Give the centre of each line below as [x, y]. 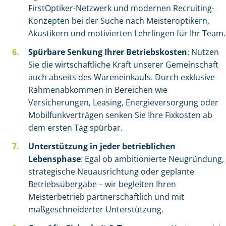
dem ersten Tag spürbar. [75, 128]
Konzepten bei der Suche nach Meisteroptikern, [119, 21]
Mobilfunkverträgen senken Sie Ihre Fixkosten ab [120, 115]
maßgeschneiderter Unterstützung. [96, 209]
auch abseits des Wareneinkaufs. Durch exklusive [122, 77]
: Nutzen [203, 52]
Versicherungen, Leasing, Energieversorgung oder [123, 102]
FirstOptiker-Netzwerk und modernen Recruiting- [121, 8]
